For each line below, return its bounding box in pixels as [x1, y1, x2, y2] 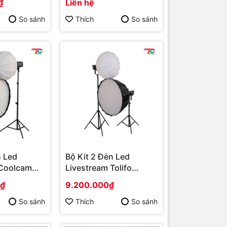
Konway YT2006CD [65, 174, 142, 184]
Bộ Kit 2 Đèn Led [65, 152, 130, 162]
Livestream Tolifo [65, 163, 132, 173]
